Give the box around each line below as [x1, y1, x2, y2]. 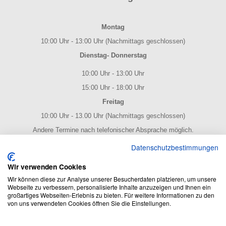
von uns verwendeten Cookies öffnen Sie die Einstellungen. [8, 199, 171, 207]
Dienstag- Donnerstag [79, 51, 147, 59]
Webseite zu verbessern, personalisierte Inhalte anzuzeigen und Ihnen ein [8, 183, 211, 191]
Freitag [102, 98, 124, 105]
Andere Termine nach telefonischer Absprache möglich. [32, 126, 194, 134]
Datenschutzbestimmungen [131, 142, 218, 152]
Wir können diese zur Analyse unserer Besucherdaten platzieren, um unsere [8, 175, 216, 183]
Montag [101, 23, 125, 31]
